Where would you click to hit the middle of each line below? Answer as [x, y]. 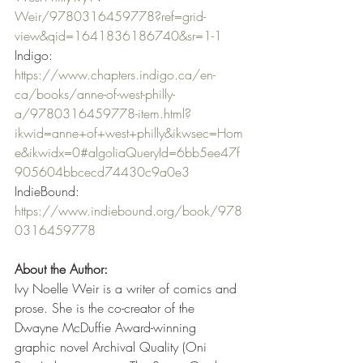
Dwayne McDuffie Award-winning [107, 327]
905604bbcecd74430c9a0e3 [102, 171]
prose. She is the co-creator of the [107, 307]
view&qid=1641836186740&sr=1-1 [118, 35]
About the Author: [61, 269]
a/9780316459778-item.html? [103, 113]
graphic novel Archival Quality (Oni [113, 346]
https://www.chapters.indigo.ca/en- [115, 74]
